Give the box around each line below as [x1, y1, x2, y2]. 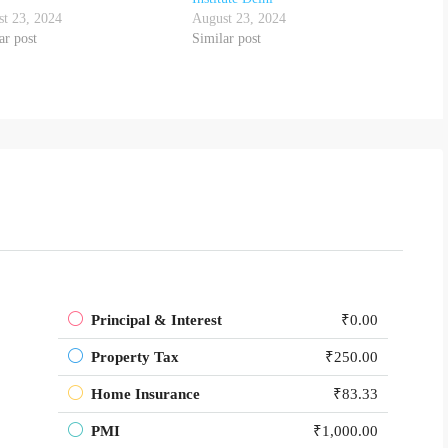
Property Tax [91, 348, 179, 365]
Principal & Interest [91, 311, 222, 328]
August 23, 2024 [192, 10, 287, 26]
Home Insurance [91, 385, 200, 402]
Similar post [192, 30, 262, 46]
